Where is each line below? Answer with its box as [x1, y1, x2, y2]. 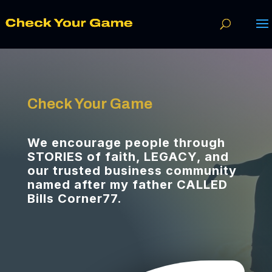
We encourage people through [27, 135, 225, 150]
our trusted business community [27, 163, 237, 178]
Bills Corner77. [27, 191, 126, 206]
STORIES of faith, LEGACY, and [27, 149, 229, 164]
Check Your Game [27, 96, 152, 112]
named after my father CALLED [27, 177, 231, 192]
